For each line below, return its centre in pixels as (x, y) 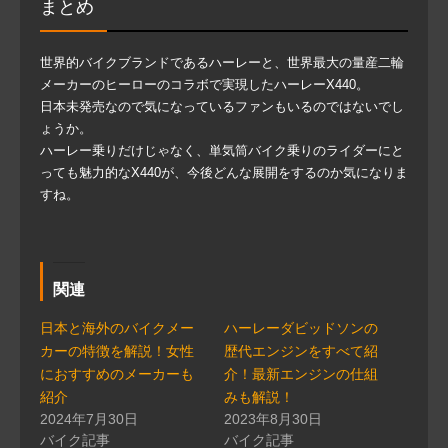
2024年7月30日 (89, 418)
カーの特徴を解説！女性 (117, 350)
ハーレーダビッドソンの (301, 327)
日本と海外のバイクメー (117, 327)
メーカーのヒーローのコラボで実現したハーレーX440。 (204, 84)
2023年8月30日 (273, 418)
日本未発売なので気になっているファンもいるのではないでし (222, 106)
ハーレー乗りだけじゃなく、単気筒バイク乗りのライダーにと (222, 150)
